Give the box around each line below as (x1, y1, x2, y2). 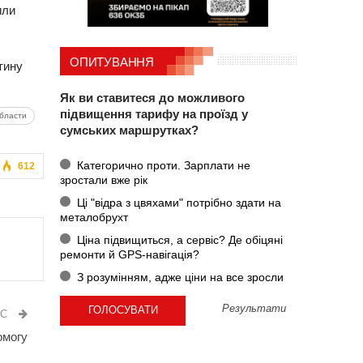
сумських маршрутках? (60, 123, 199, 138)
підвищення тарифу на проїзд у (60, 107, 248, 122)
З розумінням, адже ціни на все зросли (73, 270, 284, 284)
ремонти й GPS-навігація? (60, 247, 199, 261)
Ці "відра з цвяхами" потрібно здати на (73, 195, 281, 209)
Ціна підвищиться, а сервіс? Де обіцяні (73, 233, 283, 246)
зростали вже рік (60, 173, 147, 186)
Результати (222, 302, 287, 314)
